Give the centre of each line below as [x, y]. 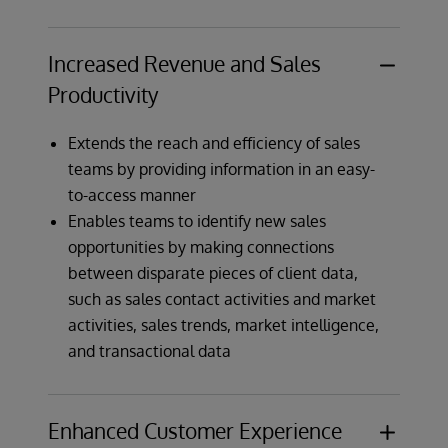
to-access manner [132, 195]
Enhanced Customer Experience [195, 431]
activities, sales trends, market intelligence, [223, 325]
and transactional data [149, 351]
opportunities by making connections [201, 247]
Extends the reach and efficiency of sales [214, 143]
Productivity [103, 95]
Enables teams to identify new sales [197, 221]
